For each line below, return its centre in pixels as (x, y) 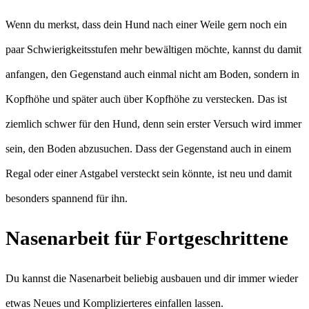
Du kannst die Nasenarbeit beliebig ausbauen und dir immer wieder (152, 279)
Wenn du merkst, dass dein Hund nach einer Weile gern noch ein (146, 24)
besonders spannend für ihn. (67, 198)
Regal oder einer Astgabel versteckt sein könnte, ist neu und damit (149, 173)
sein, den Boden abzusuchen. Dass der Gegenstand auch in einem (148, 148)
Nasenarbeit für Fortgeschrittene (147, 238)
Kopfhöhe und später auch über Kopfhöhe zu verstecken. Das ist (146, 99)
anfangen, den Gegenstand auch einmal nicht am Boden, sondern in (152, 74)
